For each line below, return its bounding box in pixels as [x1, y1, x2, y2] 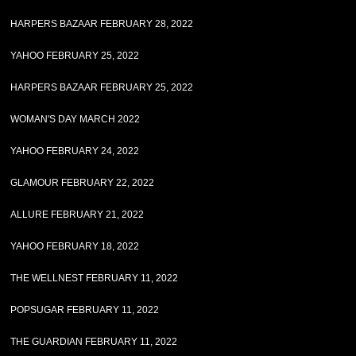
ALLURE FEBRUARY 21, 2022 [10, 209, 145, 220]
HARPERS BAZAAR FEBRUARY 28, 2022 [10, 18, 194, 29]
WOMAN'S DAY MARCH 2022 [10, 114, 141, 125]
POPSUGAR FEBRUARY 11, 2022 [10, 304, 160, 315]
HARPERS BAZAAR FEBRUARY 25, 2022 [10, 82, 194, 93]
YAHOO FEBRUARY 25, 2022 [10, 50, 140, 61]
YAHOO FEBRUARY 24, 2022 [10, 145, 140, 157]
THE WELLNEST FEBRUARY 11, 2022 [10, 273, 179, 284]
